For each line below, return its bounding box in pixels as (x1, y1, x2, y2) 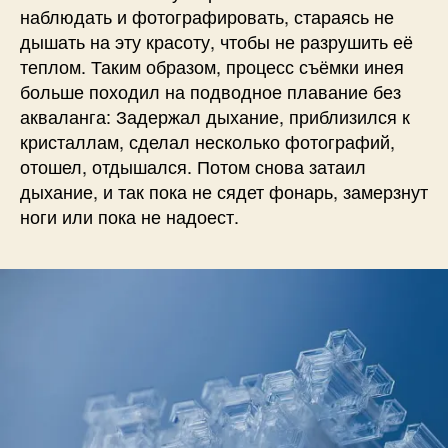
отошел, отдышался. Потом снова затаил (20, 152, 366, 179)
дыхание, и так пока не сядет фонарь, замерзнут (20, 177, 428, 204)
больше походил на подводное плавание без (20, 77, 401, 104)
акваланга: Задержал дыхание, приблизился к (20, 102, 410, 129)
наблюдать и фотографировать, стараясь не (20, 2, 394, 29)
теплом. (20, 52, 91, 79)
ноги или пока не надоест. (20, 202, 239, 229)
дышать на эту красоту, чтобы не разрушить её (20, 27, 413, 54)
